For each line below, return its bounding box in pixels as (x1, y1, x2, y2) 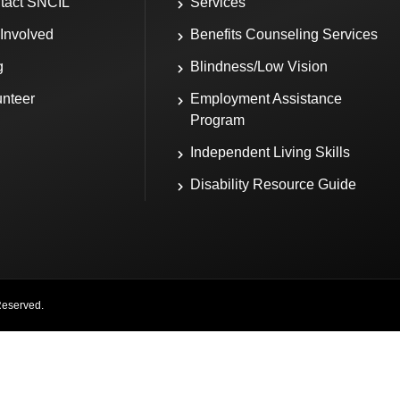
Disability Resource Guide (190, 177, 357, 193)
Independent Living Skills (190, 145, 351, 161)
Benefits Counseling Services (190, 27, 379, 43)
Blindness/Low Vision (190, 59, 329, 75)
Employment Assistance (190, 91, 343, 107)
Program (190, 112, 246, 129)
